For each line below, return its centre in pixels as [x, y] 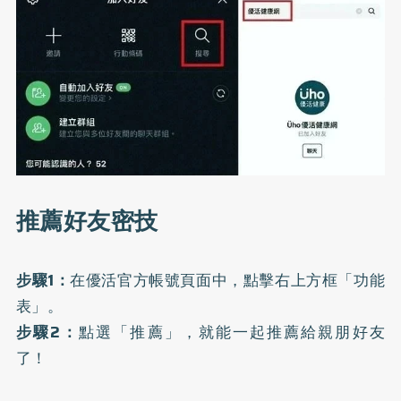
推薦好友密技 [87, 222]
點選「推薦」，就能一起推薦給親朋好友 [232, 333]
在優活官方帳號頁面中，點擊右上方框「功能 [228, 281]
